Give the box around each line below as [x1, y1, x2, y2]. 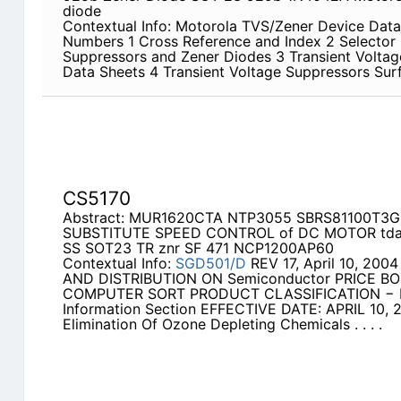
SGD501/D [175, 254, 246, 273]
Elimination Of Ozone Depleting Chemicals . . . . [62, 315, 382, 334]
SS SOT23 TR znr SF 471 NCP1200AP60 [62, 239, 334, 258]
